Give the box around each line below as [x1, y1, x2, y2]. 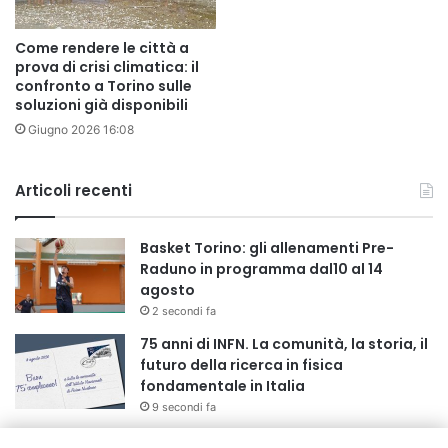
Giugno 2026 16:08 [28, 121, 134, 137]
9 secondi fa [152, 399, 216, 414]
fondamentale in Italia [140, 375, 305, 396]
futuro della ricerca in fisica [140, 354, 343, 375]
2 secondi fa [152, 303, 216, 318]
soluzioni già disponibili [15, 94, 188, 115]
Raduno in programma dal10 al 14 [140, 258, 383, 279]
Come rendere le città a [15, 37, 189, 58]
